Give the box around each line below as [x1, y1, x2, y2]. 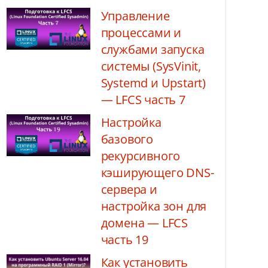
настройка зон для [100, 198, 207, 214]
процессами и [100, 25, 182, 41]
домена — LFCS [100, 215, 188, 231]
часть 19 [100, 232, 148, 248]
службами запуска [100, 41, 205, 57]
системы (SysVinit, [100, 58, 201, 74]
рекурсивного [100, 148, 181, 164]
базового [100, 131, 153, 147]
